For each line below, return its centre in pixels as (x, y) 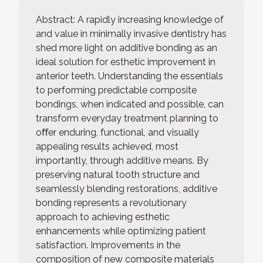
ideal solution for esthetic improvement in (126, 62)
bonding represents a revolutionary (111, 203)
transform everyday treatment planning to (127, 118)
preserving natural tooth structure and (118, 174)
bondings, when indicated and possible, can (130, 104)
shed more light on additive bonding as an (127, 48)
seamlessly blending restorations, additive (127, 188)
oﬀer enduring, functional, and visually (117, 132)
